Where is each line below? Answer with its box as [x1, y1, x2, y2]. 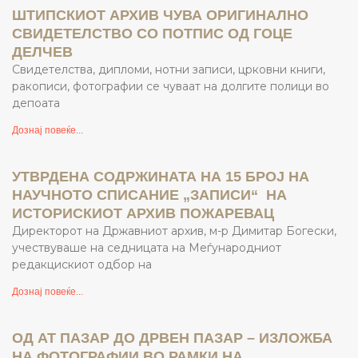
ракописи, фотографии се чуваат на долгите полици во [12, 78, 329, 93]
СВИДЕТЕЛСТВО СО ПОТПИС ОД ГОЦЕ [12, 25, 292, 42]
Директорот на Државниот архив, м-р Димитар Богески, [12, 223, 336, 238]
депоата [12, 95, 60, 110]
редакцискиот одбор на [12, 257, 152, 272]
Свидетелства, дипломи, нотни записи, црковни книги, [12, 62, 325, 77]
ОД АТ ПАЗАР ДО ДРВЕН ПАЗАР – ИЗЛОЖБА [12, 329, 332, 346]
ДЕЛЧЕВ [12, 43, 73, 60]
